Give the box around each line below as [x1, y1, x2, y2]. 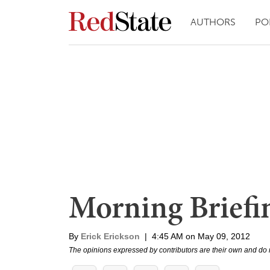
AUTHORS [190, 16, 236, 28]
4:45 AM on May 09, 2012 [152, 231, 250, 241]
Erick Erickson [81, 231, 140, 241]
